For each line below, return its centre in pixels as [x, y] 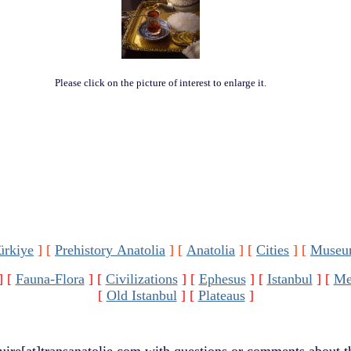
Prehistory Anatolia [110, 250]
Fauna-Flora [50, 279]
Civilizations [141, 279]
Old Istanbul [141, 295]
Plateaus [221, 295]
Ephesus [222, 279]
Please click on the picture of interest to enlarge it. [161, 82]
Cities [273, 250]
